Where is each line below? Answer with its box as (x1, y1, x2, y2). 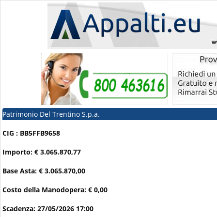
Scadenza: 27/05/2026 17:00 (2, 204, 93, 214)
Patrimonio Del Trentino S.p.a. (2, 109, 100, 119)
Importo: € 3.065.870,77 (2, 147, 81, 157)
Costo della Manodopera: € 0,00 (2, 185, 108, 195)
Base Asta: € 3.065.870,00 (2, 166, 85, 176)
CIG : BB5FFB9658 (2, 128, 60, 138)
